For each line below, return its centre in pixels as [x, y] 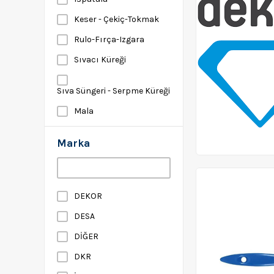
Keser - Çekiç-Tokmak [117, 19]
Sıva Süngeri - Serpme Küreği [113, 91]
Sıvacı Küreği [100, 60]
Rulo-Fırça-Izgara [109, 39]
